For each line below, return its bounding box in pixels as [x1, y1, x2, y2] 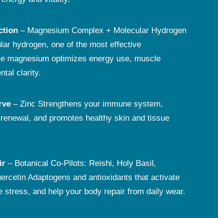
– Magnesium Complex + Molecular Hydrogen [18, 26, 186, 35]
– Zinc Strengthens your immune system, [11, 99, 163, 109]
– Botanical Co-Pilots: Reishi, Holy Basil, [5, 159, 156, 168]
